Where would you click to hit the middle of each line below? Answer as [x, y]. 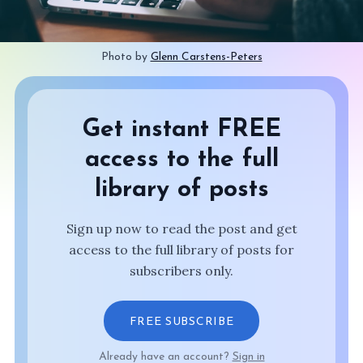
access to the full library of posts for [181, 250]
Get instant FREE [181, 130]
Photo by [126, 58]
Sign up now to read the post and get [181, 229]
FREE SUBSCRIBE [181, 322]
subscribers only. [181, 271]
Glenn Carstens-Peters [206, 58]
